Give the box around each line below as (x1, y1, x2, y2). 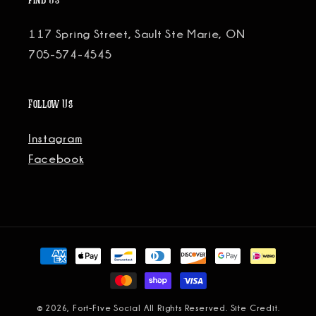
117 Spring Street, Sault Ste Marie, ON (28, 28, 245, 41)
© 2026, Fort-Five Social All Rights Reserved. (36, 303, 231, 313)
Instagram (28, 132, 83, 145)
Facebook (28, 152, 84, 166)
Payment (28, 242, 75, 255)
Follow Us (28, 95, 73, 115)
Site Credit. (230, 303, 280, 313)
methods (28, 262, 75, 276)
